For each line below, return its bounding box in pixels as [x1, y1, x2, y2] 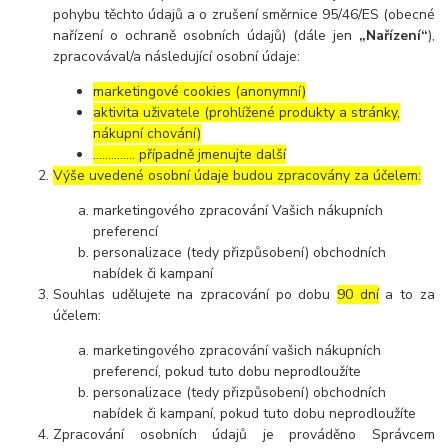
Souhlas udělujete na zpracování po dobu [53, 285, 338, 305]
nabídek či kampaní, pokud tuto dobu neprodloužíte [93, 404, 417, 424]
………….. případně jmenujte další [93, 145, 287, 165]
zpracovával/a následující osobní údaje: [53, 47, 301, 67]
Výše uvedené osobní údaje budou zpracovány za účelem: [53, 166, 422, 186]
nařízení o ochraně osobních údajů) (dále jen [53, 26, 359, 46]
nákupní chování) [93, 124, 202, 144]
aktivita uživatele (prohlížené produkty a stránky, [93, 103, 401, 123]
